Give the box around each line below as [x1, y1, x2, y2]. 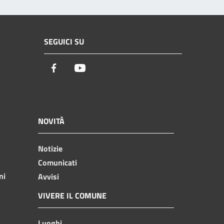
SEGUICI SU [44, 35, 84, 48]
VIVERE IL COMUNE [38, 189, 106, 201]
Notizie [38, 142, 62, 154]
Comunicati [38, 156, 77, 168]
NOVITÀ [38, 114, 64, 127]
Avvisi [38, 170, 59, 182]
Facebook [59, 61, 95, 75]
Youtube [85, 61, 117, 75]
